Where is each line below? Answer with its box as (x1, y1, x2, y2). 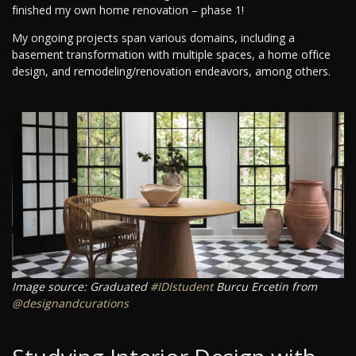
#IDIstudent (150, 279, 213, 295)
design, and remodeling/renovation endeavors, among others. (12, 64, 331, 79)
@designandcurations (12, 296, 129, 311)
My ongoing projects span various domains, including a (12, 30, 295, 46)
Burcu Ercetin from (213, 279, 317, 295)
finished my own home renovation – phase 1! (12, 2, 244, 18)
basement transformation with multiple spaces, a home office (12, 47, 331, 63)
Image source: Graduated (12, 279, 150, 295)
